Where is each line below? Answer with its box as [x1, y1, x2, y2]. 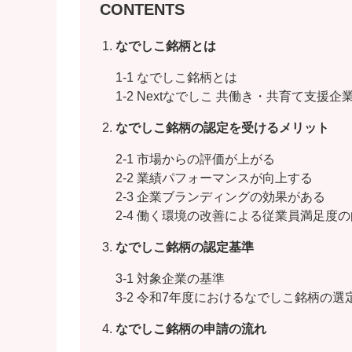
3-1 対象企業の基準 [115, 272, 225, 286]
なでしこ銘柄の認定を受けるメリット [115, 121, 330, 135]
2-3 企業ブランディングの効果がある [115, 190, 326, 204]
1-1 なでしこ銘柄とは [115, 71, 238, 85]
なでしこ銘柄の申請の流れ [115, 322, 267, 336]
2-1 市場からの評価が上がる [115, 152, 276, 167]
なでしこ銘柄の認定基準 [115, 240, 255, 255]
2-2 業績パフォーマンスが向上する [115, 171, 313, 185]
